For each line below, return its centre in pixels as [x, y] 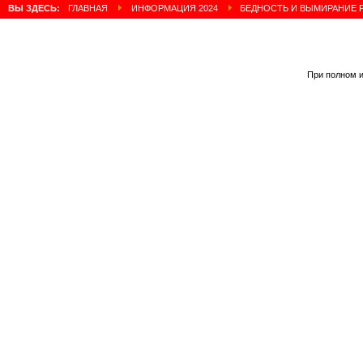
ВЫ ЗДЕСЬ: [35, 8]
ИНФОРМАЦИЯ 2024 [175, 8]
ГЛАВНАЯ [88, 8]
